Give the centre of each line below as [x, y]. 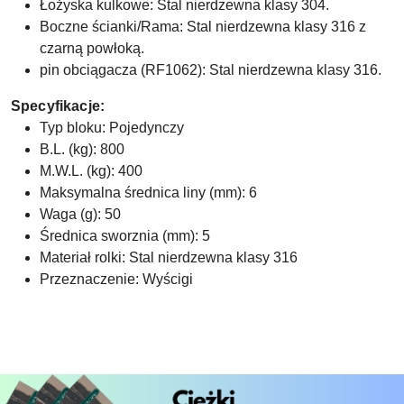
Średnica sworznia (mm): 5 [125, 236]
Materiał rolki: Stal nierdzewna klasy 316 [169, 258]
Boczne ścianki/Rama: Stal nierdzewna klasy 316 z [203, 27]
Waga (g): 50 [80, 215]
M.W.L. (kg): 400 [91, 171]
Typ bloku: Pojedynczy [112, 128]
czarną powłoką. [92, 49]
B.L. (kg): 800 [82, 150]
